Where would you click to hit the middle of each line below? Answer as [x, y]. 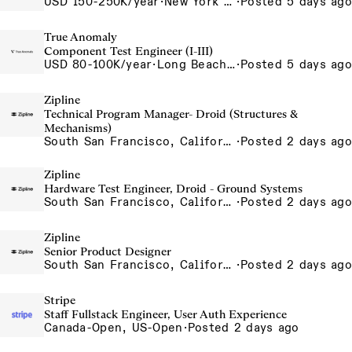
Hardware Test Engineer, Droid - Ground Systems [173, 189]
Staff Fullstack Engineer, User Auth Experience [165, 314]
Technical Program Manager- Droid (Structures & [171, 114]
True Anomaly [81, 37]
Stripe [60, 300]
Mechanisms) [78, 128]
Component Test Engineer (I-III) [128, 51]
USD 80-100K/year [98, 64]
